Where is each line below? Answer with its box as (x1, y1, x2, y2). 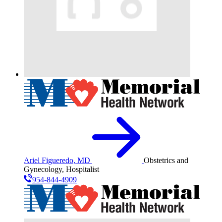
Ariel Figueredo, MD (24, 156, 90, 165)
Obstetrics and (144, 156, 188, 165)
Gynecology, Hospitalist (24, 165, 99, 173)
